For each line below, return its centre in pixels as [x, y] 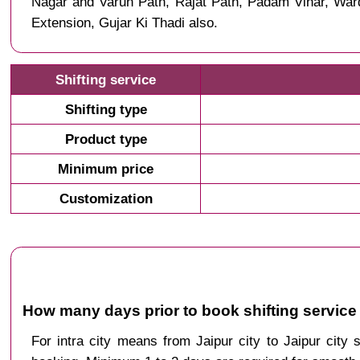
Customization [106, 198]
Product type [106, 139]
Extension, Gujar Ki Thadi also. [124, 22]
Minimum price [106, 168]
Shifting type [106, 109]
